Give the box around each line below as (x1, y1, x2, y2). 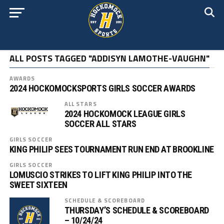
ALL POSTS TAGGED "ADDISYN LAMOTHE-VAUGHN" (9, 51, 209, 65)
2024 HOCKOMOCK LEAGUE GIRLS (64, 108, 185, 119)
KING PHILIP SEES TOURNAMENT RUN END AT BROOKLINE (9, 144, 214, 154)
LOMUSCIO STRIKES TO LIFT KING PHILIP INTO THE (9, 169, 192, 180)
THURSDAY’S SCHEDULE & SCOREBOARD (64, 205, 209, 215)
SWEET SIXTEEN (9, 179, 67, 190)
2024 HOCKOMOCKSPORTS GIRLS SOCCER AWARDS (9, 83, 195, 93)
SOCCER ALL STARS (64, 118, 136, 129)
